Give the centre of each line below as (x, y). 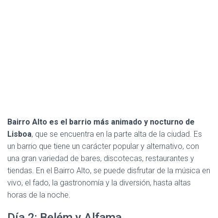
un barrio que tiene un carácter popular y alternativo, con (103, 146)
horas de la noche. (39, 195)
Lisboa (19, 134)
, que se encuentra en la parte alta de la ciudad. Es (117, 134)
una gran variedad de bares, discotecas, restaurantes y (101, 158)
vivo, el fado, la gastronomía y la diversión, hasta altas (99, 182)
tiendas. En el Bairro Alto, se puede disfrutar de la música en (109, 170)
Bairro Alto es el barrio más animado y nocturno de (101, 122)
